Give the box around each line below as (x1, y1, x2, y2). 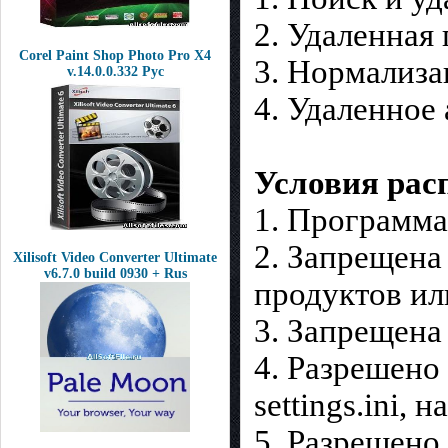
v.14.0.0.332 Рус (66, 64, 164, 79)
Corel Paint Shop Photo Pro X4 (19, 48, 211, 63)
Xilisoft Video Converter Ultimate (13, 250, 217, 265)
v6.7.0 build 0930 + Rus (43, 266, 187, 281)
